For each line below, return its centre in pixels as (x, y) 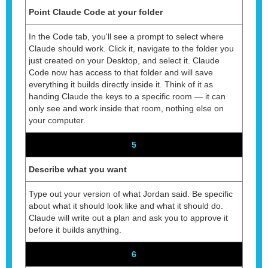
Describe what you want (78, 169)
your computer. (57, 120)
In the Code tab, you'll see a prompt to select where (126, 36)
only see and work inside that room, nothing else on (126, 108)
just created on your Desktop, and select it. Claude (124, 60)
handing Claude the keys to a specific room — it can (127, 96)
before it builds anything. (75, 229)
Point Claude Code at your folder (96, 12)
